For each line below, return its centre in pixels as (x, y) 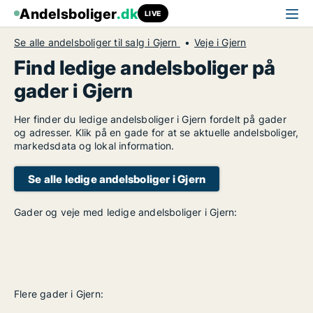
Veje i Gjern (220, 42)
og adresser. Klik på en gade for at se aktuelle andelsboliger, (156, 132)
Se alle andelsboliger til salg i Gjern (97, 42)
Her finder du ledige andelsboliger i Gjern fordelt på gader (150, 119)
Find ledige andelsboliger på (145, 68)
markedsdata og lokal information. (94, 146)
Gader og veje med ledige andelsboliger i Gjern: (126, 212)
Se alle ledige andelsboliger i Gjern (117, 179)
